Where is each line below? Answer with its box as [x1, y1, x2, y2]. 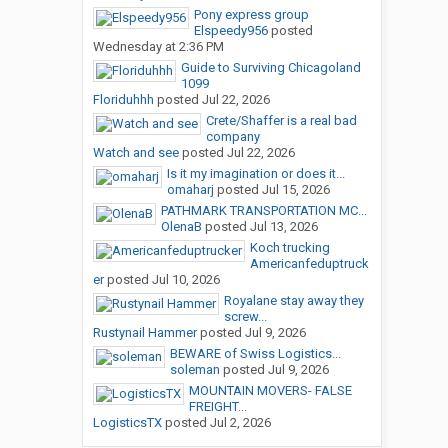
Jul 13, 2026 [249, 219, 318, 235]
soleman [169, 362, 220, 378]
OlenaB [160, 219, 202, 235]
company [205, 129, 260, 145]
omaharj [166, 182, 214, 198]
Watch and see [92, 145, 179, 161]
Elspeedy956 [193, 23, 268, 39]
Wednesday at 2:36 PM [92, 39, 224, 55]
